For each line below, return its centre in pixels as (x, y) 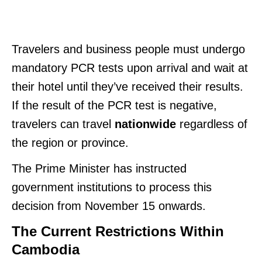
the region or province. (72, 142)
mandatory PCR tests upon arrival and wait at (130, 68)
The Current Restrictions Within (118, 231)
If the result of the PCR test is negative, (114, 105)
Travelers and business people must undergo (128, 49)
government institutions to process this (112, 187)
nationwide (145, 124)
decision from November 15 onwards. (111, 206)
